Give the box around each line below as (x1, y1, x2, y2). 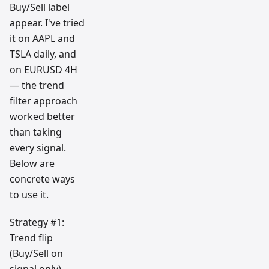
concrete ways (10, 172, 75, 186)
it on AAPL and (10, 32, 75, 46)
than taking (10, 125, 62, 139)
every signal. (10, 141, 66, 155)
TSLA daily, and (10, 47, 76, 61)
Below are (10, 157, 55, 171)
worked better (10, 110, 75, 124)
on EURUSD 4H (10, 63, 77, 77)
